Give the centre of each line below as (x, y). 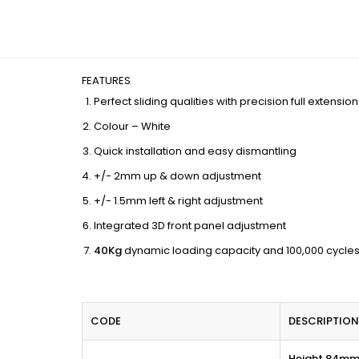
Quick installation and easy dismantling (195, 151)
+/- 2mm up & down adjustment (177, 176)
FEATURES (106, 81)
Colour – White (132, 127)
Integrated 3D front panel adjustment (190, 226)
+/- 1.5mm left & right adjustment (178, 201)
